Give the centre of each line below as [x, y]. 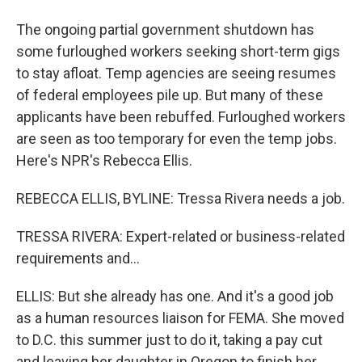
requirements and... [78, 258]
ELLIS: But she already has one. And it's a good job [175, 296]
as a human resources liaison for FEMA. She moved [180, 318]
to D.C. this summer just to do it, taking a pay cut [169, 340]
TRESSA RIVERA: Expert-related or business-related [181, 236]
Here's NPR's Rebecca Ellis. [104, 160]
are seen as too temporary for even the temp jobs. [177, 139]
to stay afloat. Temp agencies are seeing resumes [176, 73]
